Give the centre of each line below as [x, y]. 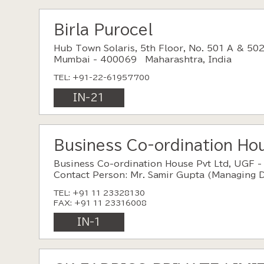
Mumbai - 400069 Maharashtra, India [142, 60]
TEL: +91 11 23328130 [99, 193]
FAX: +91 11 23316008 [100, 203]
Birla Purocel [103, 30]
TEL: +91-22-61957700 [101, 78]
